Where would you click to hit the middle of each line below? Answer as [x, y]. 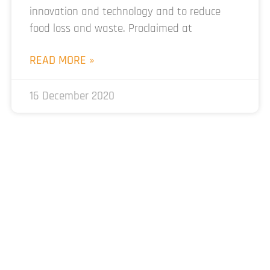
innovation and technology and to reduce [125, 11]
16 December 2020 [72, 96]
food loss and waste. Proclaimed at [111, 28]
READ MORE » [62, 60]
